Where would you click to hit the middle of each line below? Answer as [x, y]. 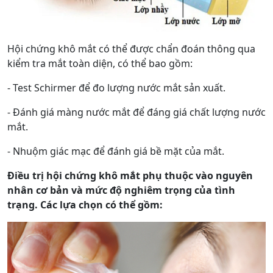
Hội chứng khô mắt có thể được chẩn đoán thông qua [131, 48]
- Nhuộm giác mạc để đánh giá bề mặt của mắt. [116, 151]
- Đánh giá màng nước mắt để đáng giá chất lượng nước [136, 112]
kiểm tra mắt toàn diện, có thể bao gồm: [100, 63]
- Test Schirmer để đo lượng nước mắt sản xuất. [116, 87]
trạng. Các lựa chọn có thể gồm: [85, 204]
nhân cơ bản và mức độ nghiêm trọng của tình [121, 190]
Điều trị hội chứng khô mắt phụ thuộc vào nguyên [130, 175]
